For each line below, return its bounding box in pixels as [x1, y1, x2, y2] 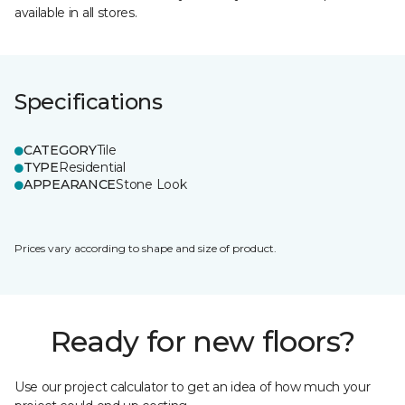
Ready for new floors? [50, 324, 355, 359]
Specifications [14, 89, 163, 115]
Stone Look [116, 176, 187, 193]
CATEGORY [24, 142, 97, 158]
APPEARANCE [24, 176, 117, 193]
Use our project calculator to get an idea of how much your [14, 379, 371, 395]
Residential [58, 159, 126, 175]
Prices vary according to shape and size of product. [14, 241, 277, 255]
